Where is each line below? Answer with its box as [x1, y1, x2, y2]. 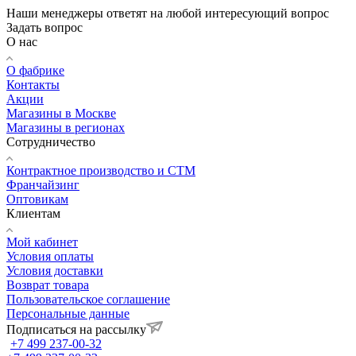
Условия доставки [6, 264, 103, 278]
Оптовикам [6, 192, 68, 207]
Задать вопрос [6, 21, 83, 35]
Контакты [6, 78, 60, 92]
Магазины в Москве [6, 106, 116, 121]
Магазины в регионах [6, 121, 125, 135]
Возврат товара [6, 278, 89, 292]
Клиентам [6, 207, 60, 221]
